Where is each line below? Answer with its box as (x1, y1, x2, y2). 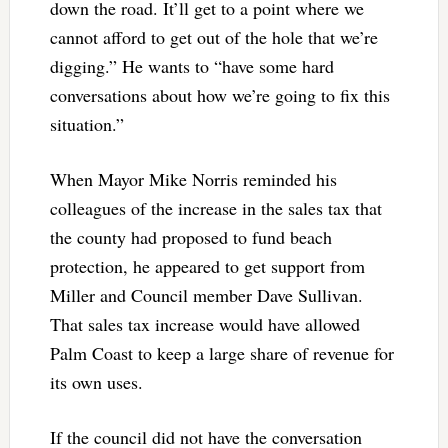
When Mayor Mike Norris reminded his (49, 166, 337, 191)
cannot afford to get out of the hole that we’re (49, 24, 378, 49)
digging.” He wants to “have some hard (49, 53, 334, 78)
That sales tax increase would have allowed (49, 311, 360, 336)
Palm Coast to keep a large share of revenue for (49, 340, 394, 365)
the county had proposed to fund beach (49, 224, 332, 249)
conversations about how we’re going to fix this (49, 82, 390, 107)
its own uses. (49, 369, 149, 394)
